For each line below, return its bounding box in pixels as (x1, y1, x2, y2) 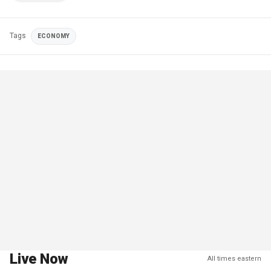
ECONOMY (38, 33, 70, 39)
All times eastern (207, 255, 261, 263)
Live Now (10, 250, 68, 267)
